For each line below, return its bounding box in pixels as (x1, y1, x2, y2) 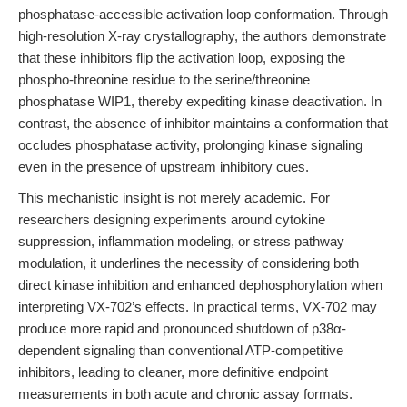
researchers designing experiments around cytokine (18, 212, 325, 227)
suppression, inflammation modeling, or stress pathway (18, 233, 344, 249)
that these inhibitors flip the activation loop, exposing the (18, 50, 345, 65)
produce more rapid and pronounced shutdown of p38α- (18, 321, 346, 336)
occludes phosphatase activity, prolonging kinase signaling (18, 137, 362, 153)
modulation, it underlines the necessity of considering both (18, 255, 359, 271)
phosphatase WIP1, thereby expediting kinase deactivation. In (18, 94, 382, 109)
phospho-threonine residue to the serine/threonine (18, 72, 310, 87)
